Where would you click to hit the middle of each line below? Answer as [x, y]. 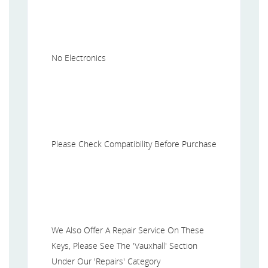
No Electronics [79, 57]
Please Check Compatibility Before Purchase [134, 144]
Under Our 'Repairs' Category [106, 261]
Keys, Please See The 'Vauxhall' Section [124, 245]
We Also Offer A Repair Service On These [128, 230]
